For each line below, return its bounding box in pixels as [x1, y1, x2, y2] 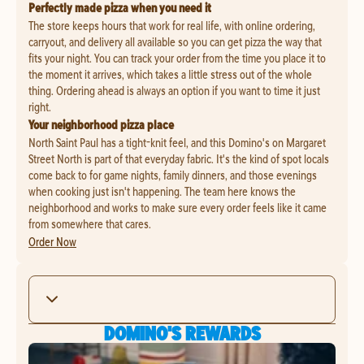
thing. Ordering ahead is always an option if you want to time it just [28, 82, 320, 98]
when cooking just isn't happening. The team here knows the [28, 183, 296, 199]
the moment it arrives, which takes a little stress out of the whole [28, 66, 312, 82]
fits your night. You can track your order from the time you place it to [28, 50, 326, 66]
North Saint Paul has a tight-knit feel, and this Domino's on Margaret [28, 134, 326, 150]
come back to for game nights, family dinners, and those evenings [28, 167, 317, 183]
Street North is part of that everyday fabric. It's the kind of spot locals [28, 150, 329, 167]
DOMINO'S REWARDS [103, 321, 261, 345]
